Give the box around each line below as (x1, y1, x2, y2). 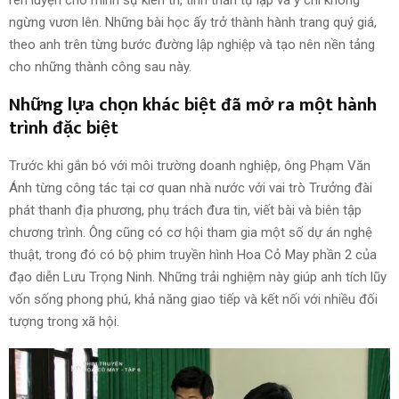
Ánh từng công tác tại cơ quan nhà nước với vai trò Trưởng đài (9, 180, 372, 197)
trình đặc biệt (9, 113, 118, 144)
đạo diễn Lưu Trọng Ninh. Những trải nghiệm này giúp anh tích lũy (9, 269, 387, 286)
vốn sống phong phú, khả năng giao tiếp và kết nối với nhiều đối (9, 291, 378, 308)
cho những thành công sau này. (9, 59, 191, 76)
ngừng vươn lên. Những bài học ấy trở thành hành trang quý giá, (9, 14, 377, 31)
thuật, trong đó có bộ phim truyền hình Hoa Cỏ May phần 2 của (9, 247, 377, 264)
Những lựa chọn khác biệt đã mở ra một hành (9, 90, 377, 121)
